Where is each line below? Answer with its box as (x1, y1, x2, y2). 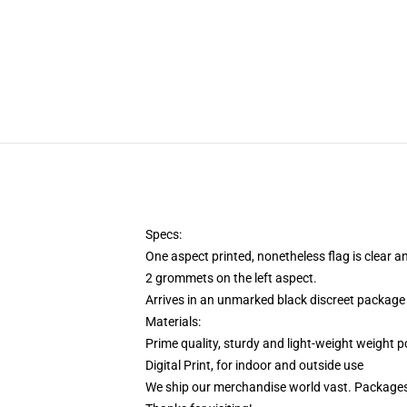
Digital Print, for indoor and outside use (145, 358, 363, 372)
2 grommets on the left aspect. (145, 271, 317, 285)
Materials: (145, 314, 206, 329)
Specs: (145, 227, 184, 242)
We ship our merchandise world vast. (145, 380, 352, 394)
